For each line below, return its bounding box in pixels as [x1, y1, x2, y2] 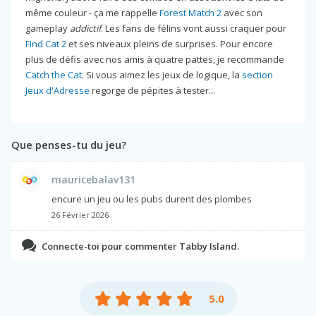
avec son [221, 6, 262, 19]
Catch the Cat [25, 68, 82, 81]
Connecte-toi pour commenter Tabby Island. [39, 239, 239, 253]
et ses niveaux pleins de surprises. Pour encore [66, 37, 273, 50]
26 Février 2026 [51, 209, 109, 220]
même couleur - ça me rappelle [25, 6, 159, 19]
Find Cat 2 [25, 37, 66, 50]
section [242, 68, 273, 81]
